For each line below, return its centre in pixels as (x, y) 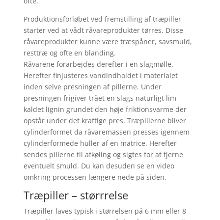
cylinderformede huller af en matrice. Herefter (100, 143)
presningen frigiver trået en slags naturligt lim (100, 98)
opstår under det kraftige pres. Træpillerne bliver (105, 120)
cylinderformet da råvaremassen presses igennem (106, 132)
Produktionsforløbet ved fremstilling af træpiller (102, 19)
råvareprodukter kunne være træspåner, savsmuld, (108, 41)
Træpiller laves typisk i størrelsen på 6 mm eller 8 (105, 211)
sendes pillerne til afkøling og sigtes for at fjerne (103, 154)
